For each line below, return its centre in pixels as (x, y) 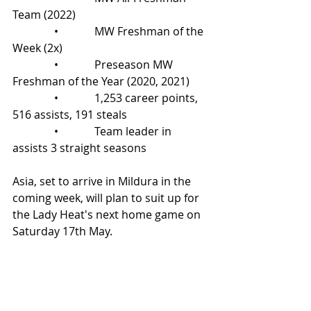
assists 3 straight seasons (79, 148)
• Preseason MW (94, 65)
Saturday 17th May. (62, 231)
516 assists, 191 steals (70, 115)
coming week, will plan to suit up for (107, 198)
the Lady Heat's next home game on (108, 215)
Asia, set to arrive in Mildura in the (103, 181)
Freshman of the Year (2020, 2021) (101, 81)
